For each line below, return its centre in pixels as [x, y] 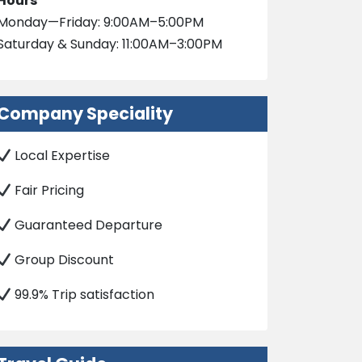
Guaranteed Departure [87, 225]
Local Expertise [61, 156]
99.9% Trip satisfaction [83, 295]
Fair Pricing [48, 191]
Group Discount [63, 260]
